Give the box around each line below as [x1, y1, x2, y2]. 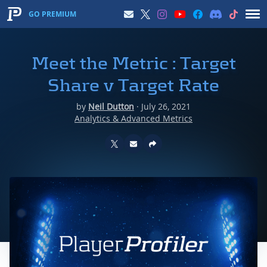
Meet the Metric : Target [31, 52, 236, 74]
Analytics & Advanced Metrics [74, 113, 193, 125]
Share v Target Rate [48, 74, 219, 96]
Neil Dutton [88, 101, 134, 113]
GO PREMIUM [29, 9, 76, 20]
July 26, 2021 [141, 101, 191, 113]
